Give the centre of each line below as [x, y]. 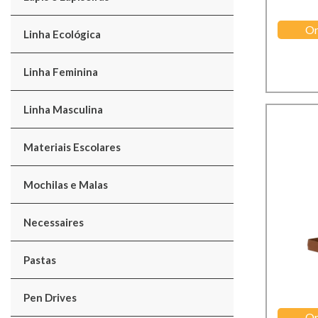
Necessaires [54, 222]
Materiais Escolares [72, 147]
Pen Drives [50, 297]
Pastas [40, 260]
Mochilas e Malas [66, 185]
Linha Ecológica [62, 34]
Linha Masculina [63, 109]
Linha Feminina [61, 72]
